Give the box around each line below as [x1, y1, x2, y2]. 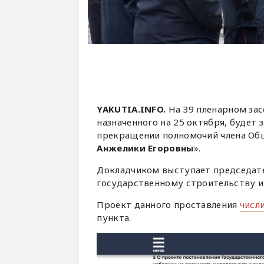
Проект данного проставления [97, 199, 240, 210]
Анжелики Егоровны [97, 142, 194, 154]
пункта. [97, 212, 131, 223]
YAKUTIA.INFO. [97, 103, 166, 115]
